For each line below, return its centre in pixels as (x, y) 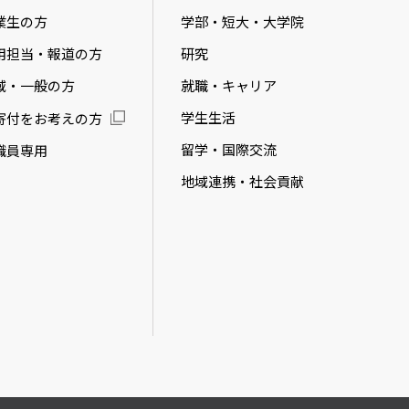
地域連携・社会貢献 (242, 181)
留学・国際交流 (229, 149)
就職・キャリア (229, 85)
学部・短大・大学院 (242, 21)
